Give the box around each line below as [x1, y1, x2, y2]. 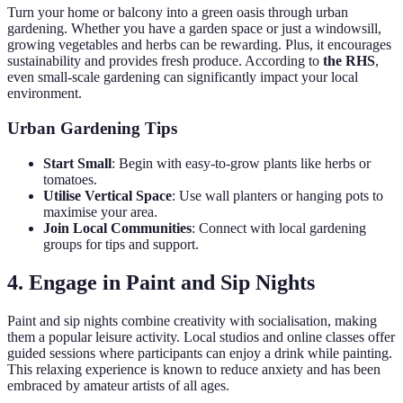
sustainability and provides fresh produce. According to [7, 53, 323, 69]
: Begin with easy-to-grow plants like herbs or [112, 155, 371, 171]
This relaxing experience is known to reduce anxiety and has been [7, 361, 381, 377]
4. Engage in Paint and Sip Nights [7, 270, 315, 294]
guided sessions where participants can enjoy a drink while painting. [7, 345, 392, 361]
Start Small [43, 155, 112, 171]
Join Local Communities [43, 219, 192, 236]
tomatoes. [43, 171, 97, 187]
